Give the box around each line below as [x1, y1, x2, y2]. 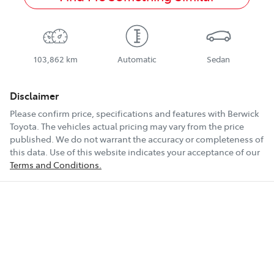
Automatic [117, 54, 157, 65]
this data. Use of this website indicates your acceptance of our [10, 146, 260, 158]
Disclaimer [10, 89, 59, 103]
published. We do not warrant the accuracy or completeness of [10, 133, 264, 146]
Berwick [228, 107, 259, 120]
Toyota [10, 120, 37, 133]
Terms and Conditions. [10, 158, 102, 171]
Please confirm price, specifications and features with [10, 107, 228, 120]
